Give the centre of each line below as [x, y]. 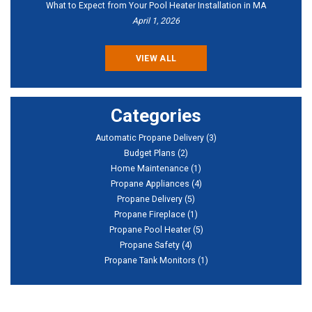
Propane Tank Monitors [150, 260]
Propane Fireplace [150, 214]
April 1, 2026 [156, 21]
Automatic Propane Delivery [150, 138]
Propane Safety [150, 245]
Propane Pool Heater [150, 229]
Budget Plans [150, 153]
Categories [156, 115]
